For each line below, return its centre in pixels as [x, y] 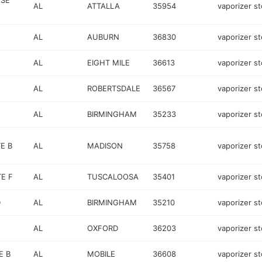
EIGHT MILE [109, 63]
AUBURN [104, 37]
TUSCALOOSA [113, 177]
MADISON [105, 145]
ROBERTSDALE [114, 88]
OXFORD [103, 228]
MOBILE [101, 254]
